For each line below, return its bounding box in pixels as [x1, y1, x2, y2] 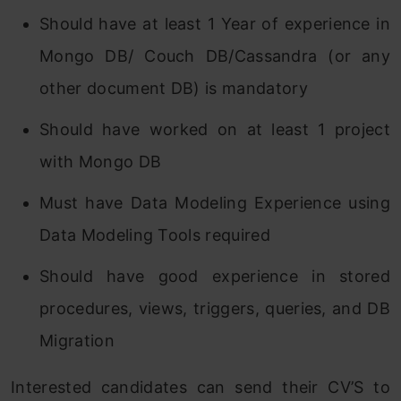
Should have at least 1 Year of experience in [39, 14, 390, 33]
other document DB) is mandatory [39, 79, 308, 98]
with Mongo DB [39, 152, 162, 171]
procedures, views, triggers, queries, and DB [39, 299, 390, 318]
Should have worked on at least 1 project [39, 120, 390, 139]
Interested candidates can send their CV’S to [11, 378, 390, 397]
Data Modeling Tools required [39, 226, 270, 244]
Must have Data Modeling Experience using [39, 193, 390, 212]
